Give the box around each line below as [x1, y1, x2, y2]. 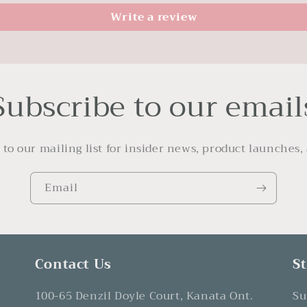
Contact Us [34, 252, 112, 275]
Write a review [110, 7, 197, 27]
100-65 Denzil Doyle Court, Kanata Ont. [34, 286, 254, 306]
